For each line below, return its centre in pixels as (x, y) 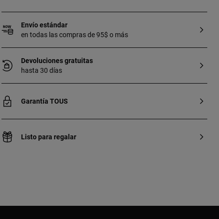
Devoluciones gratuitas (57, 61)
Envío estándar (44, 25)
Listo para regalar (48, 137)
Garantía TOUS (44, 101)
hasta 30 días (41, 70)
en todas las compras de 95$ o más (74, 35)
